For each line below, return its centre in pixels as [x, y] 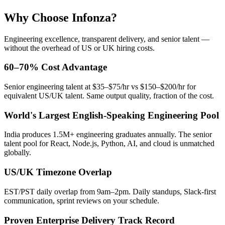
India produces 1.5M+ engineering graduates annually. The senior [108, 135]
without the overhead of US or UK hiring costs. [79, 48]
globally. [18, 153]
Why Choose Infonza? [61, 17]
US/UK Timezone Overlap [58, 172]
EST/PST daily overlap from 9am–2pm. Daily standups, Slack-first [110, 191]
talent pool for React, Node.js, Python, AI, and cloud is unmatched [109, 144]
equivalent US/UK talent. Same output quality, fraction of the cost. [109, 96]
